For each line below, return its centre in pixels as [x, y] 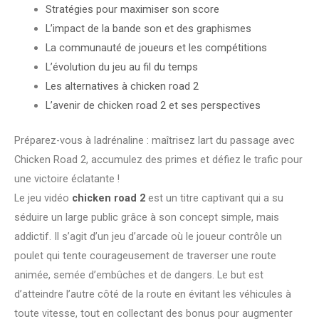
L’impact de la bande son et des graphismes [148, 29]
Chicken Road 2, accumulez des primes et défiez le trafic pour [158, 159]
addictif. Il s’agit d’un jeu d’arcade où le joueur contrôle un [148, 236]
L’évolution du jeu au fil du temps [121, 67]
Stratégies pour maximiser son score [132, 10]
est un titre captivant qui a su [214, 198]
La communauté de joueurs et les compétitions [156, 48]
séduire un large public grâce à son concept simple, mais [147, 217]
